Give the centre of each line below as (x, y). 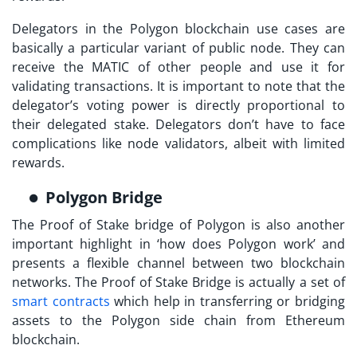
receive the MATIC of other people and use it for (178, 67)
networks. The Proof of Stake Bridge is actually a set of (178, 282)
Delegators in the (71, 29)
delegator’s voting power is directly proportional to (178, 106)
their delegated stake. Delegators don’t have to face (178, 125)
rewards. (40, 163)
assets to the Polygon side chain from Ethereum (178, 321)
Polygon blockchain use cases (224, 29)
